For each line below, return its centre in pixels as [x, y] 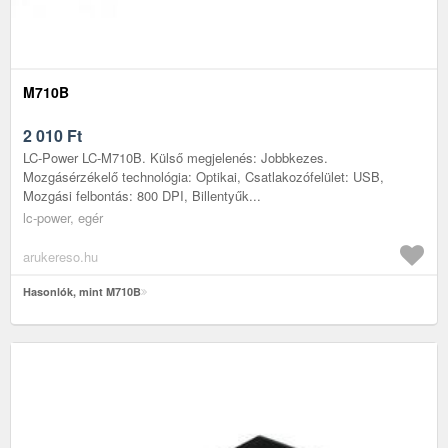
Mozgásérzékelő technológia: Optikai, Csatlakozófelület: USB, [203, 176]
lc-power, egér [63, 217]
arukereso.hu [60, 256]
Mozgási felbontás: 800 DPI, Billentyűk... [142, 195]
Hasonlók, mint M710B [82, 291]
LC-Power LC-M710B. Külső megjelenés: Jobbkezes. [175, 157]
